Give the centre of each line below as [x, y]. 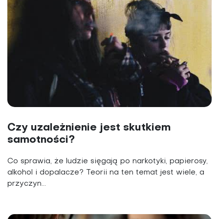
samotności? [41, 140]
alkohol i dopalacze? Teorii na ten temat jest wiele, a [106, 173]
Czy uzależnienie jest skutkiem [89, 128]
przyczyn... [27, 184]
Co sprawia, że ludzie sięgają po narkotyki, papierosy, [108, 162]
